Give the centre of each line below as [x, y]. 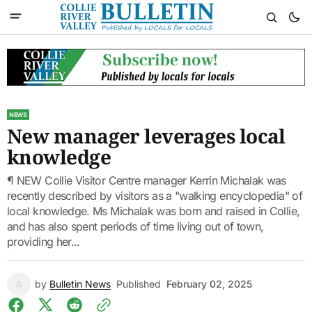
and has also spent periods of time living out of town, [135, 226]
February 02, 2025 [209, 283]
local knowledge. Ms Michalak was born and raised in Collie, [154, 211]
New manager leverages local [146, 135]
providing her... [44, 241]
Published [139, 283]
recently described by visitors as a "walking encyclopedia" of [155, 195]
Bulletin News [80, 283]
